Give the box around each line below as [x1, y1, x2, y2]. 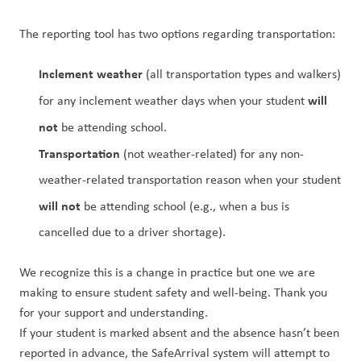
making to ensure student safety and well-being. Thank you [19, 284, 327, 301]
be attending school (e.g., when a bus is [81, 197, 289, 214]
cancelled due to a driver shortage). [39, 223, 226, 240]
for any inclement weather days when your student [39, 92, 308, 109]
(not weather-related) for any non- [123, 145, 304, 162]
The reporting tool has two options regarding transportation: [19, 25, 335, 42]
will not [39, 197, 81, 214]
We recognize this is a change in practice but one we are [19, 263, 315, 280]
